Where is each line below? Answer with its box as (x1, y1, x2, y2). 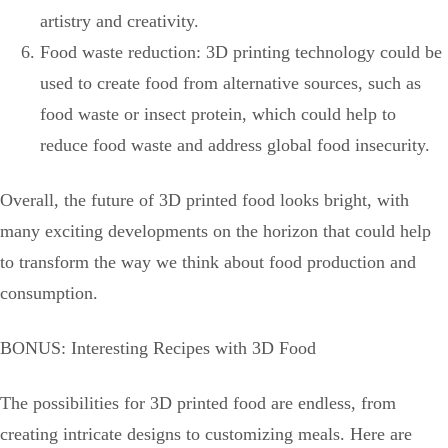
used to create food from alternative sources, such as (40, 72, 421, 93)
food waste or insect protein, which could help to (40, 103, 396, 124)
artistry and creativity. (40, 10, 199, 31)
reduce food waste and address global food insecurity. (40, 134, 430, 155)
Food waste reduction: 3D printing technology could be (40, 41, 442, 62)
